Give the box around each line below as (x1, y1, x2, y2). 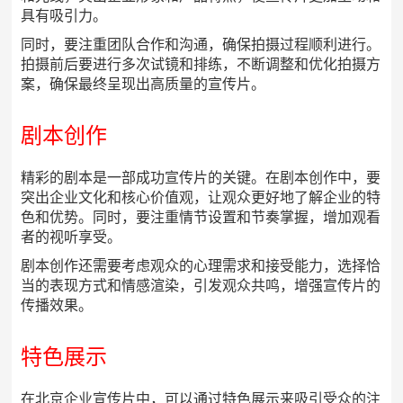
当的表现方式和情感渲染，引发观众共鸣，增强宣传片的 (21, 278, 381, 293)
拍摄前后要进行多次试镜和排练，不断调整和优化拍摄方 (21, 57, 381, 72)
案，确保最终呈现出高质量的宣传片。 (21, 76, 266, 92)
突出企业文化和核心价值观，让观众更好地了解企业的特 (21, 190, 381, 205)
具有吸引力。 (21, 8, 108, 23)
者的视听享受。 (21, 229, 122, 245)
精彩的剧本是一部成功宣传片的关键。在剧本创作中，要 (21, 170, 381, 185)
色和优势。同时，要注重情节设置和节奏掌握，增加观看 (21, 210, 381, 225)
